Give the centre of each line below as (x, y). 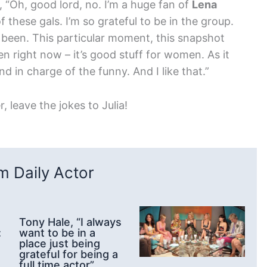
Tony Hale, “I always (70, 222)
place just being (60, 243)
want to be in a (57, 232)
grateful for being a (69, 254)
